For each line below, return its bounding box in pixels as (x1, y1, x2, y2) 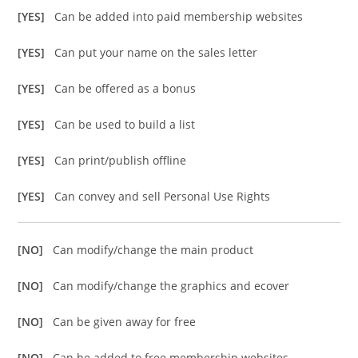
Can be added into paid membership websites (54, 9, 304, 25)
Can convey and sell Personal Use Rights (54, 189, 271, 205)
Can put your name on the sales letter (54, 45, 258, 61)
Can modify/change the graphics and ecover (53, 278, 290, 294)
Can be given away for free (53, 314, 197, 330)
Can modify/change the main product (53, 242, 254, 258)
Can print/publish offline (54, 153, 187, 169)
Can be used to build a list (54, 117, 196, 133)
